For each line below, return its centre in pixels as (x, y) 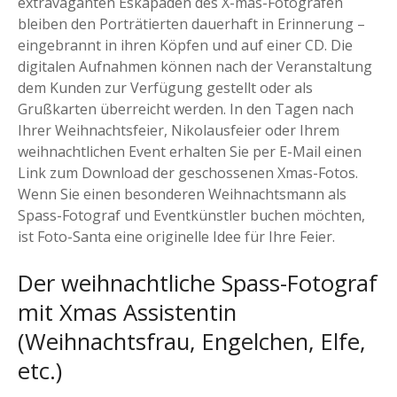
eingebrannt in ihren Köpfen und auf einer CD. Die (185, 45)
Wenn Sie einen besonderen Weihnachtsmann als (182, 194)
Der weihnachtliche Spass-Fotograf (198, 283)
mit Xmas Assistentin (127, 312)
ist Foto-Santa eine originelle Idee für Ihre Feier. (176, 236)
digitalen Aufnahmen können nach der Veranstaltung (195, 66)
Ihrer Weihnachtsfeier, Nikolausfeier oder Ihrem (179, 130)
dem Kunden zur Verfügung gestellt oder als (165, 87)
